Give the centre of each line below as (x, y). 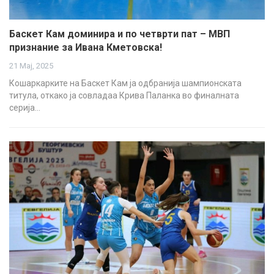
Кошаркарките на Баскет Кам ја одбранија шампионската (125, 83)
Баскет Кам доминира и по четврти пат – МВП (120, 34)
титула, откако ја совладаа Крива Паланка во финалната (124, 96)
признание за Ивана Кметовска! (86, 48)
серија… (25, 108)
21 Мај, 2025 (31, 66)
